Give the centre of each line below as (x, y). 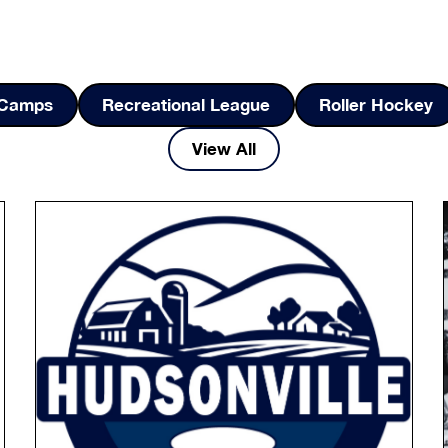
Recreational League (186, 104)
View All (224, 148)
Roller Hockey (375, 104)
